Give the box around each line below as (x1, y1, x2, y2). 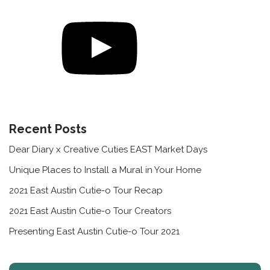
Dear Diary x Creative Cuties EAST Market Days (9, 144, 207, 155)
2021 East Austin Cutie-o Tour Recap (9, 185, 163, 196)
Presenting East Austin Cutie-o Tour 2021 (9, 226, 180, 237)
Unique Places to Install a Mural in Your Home (9, 165, 201, 176)
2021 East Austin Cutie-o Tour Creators (9, 206, 171, 217)
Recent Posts (9, 122, 87, 137)
